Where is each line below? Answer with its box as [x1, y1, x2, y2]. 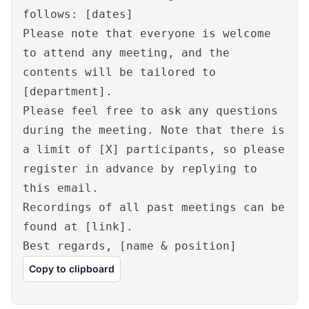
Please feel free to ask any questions [23, 104, 278, 118]
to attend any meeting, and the [23, 46, 230, 60]
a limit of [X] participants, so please [23, 143, 285, 157]
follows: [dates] [23, 8, 133, 21]
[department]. [23, 85, 112, 99]
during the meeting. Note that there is [23, 123, 285, 137]
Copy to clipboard [29, 263, 114, 275]
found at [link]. [23, 220, 133, 234]
